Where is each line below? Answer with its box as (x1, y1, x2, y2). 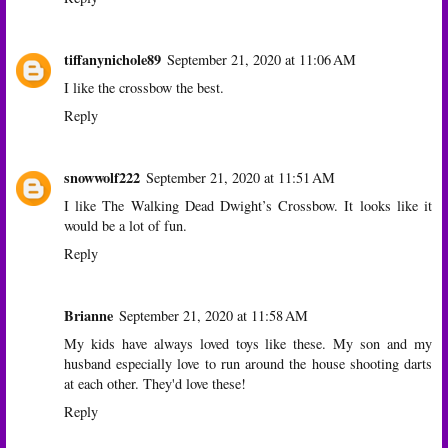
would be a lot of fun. (64, 215, 187, 235)
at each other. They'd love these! (64, 373, 246, 393)
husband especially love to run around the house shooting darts (64, 353, 432, 373)
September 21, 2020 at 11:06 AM (167, 49, 356, 69)
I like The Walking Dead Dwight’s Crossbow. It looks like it (64, 195, 432, 215)
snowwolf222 (64, 166, 140, 188)
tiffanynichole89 (64, 48, 161, 70)
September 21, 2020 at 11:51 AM (146, 167, 335, 187)
